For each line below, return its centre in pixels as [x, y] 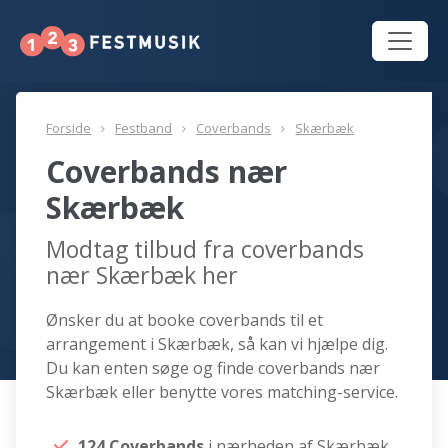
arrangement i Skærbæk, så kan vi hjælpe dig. [217, 344]
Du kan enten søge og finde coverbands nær [213, 368]
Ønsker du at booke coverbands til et [185, 320]
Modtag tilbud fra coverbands [205, 249]
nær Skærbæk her [142, 275]
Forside [69, 128]
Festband [144, 128]
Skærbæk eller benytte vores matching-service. [222, 392]
